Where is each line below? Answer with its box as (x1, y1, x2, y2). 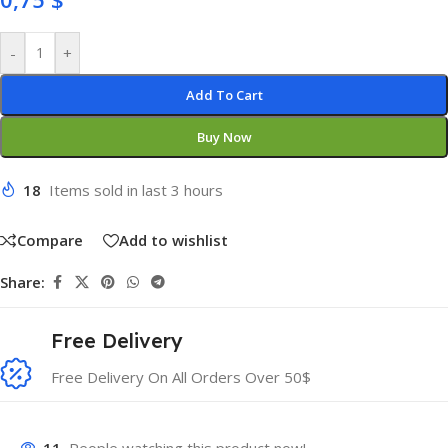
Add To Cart (185, 86, 263, 104)
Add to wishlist (119, 230, 228, 251)
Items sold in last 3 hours (49, 180, 223, 200)
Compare (17, 230, 83, 251)
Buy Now (196, 128, 252, 146)
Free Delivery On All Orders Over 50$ (51, 366, 311, 387)
